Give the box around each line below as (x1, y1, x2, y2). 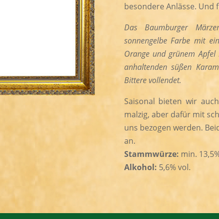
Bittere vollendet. (124, 74, 181, 86)
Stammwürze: (124, 148, 179, 159)
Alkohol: (124, 161, 157, 173)
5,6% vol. (156, 161, 191, 173)
